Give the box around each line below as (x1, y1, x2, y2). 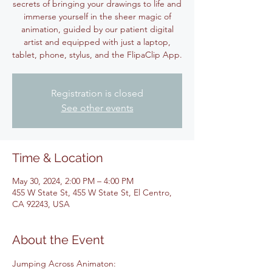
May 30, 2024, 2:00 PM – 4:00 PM (12, 175, 134, 186)
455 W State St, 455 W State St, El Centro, (12, 187, 172, 198)
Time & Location (12, 151, 103, 165)
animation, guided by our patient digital (21, 24, 174, 35)
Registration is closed (51, 87, 143, 99)
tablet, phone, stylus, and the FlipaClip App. (12, 49, 182, 60)
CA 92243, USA (12, 199, 70, 209)
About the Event (12, 233, 104, 247)
